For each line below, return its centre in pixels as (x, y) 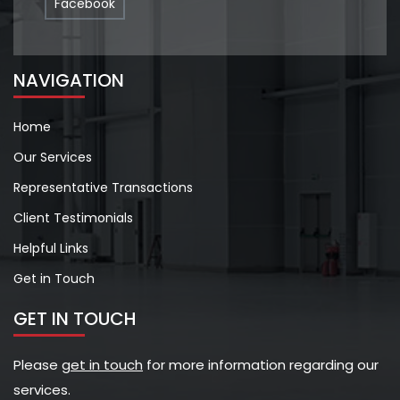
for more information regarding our (261, 364)
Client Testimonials (73, 217)
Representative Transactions (103, 187)
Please (37, 364)
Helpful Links (51, 248)
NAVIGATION (69, 80)
